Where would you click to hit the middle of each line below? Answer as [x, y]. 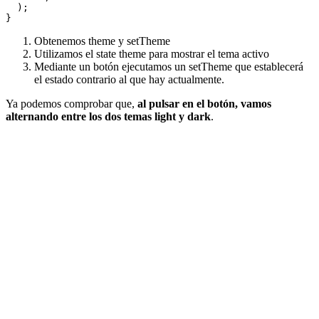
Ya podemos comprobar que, [72, 104]
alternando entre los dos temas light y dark [108, 116]
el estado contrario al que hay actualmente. [129, 79]
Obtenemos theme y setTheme [102, 41]
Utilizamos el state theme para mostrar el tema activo [152, 54]
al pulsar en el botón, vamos [204, 104]
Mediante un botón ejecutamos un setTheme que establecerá [169, 67]
